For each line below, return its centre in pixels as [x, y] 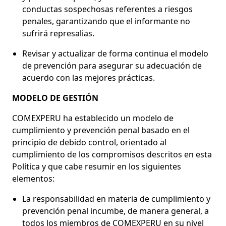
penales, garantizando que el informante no [106, 21]
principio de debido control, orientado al [89, 142]
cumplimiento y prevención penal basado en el [101, 130]
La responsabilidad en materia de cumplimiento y [116, 199]
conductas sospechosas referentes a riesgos [107, 9]
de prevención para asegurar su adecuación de [112, 65]
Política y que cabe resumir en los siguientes [97, 166]
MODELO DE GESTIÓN [55, 98]
